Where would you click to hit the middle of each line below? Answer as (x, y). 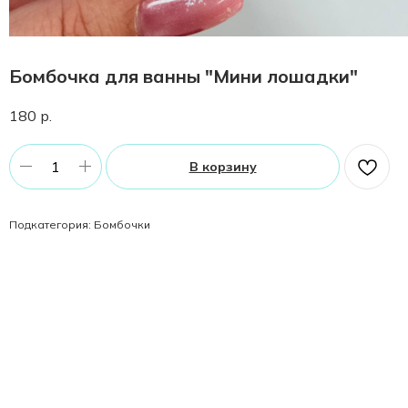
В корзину (223, 166)
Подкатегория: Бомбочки (80, 224)
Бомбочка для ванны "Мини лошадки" (184, 76)
